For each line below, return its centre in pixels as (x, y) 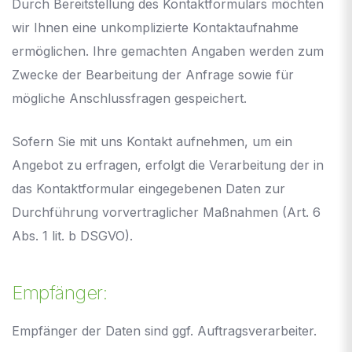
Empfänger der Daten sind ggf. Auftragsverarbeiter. (164, 330)
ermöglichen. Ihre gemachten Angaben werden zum (168, 51)
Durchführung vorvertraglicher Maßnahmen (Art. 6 (166, 212)
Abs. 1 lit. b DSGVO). (72, 235)
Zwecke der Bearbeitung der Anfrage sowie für (153, 74)
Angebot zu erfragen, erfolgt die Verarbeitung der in (168, 165)
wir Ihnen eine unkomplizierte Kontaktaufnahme (155, 27)
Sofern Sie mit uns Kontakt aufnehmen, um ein (152, 141)
